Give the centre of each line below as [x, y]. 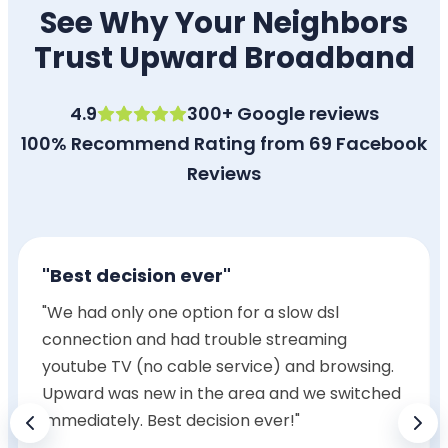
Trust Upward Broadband [224, 58]
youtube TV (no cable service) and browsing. [218, 367]
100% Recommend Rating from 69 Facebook [224, 144]
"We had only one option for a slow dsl [190, 313]
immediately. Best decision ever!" [171, 421]
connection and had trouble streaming [194, 340]
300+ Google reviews [282, 114]
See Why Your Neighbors [224, 23]
